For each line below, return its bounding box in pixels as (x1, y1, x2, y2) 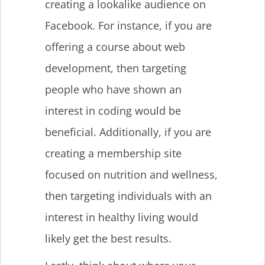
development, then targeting (45, 60, 186, 75)
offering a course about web (45, 39, 185, 54)
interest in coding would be (45, 103, 181, 118)
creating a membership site (45, 146, 182, 160)
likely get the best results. (45, 231, 174, 245)
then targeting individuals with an (45, 188, 212, 203)
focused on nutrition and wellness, (45, 167, 218, 182)
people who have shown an (45, 82, 182, 96)
